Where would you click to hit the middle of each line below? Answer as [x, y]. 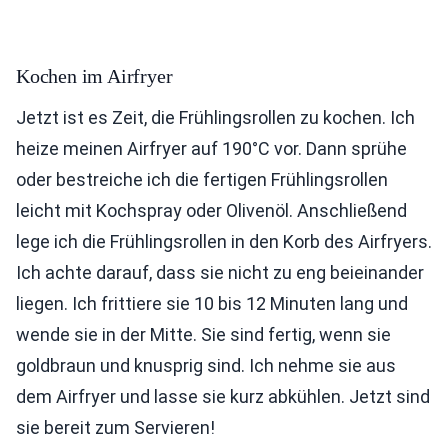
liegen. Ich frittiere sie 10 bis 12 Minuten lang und [212, 304]
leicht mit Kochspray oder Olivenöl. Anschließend [211, 211]
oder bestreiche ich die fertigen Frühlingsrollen [202, 180]
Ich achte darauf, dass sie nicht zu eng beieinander [220, 273]
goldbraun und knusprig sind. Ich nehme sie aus [206, 366]
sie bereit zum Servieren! [115, 428]
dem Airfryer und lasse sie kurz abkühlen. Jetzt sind [223, 397]
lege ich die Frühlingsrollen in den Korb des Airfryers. [224, 242]
